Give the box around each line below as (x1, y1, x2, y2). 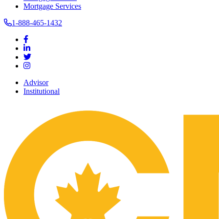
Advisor (23, 78, 48, 87)
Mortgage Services (23, 2, 81, 10)
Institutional (23, 87, 60, 95)
